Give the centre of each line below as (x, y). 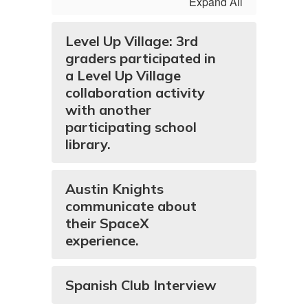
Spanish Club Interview (141, 285)
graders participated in (141, 58)
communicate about (131, 206)
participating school (131, 127)
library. (88, 144)
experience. (102, 240)
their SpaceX (107, 223)
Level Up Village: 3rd (132, 41)
